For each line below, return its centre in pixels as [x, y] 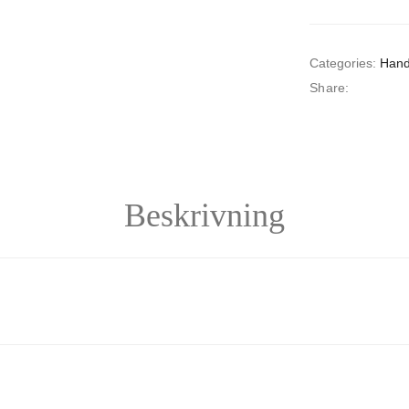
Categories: [343, 63]
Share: [330, 88]
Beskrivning [204, 215]
